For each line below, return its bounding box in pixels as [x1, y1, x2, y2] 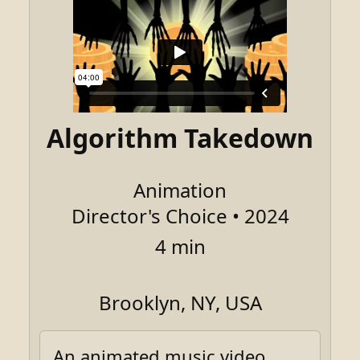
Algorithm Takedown [47, 120, 313, 155]
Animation [133, 176, 227, 203]
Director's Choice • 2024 [71, 202, 289, 229]
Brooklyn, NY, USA [98, 288, 262, 316]
